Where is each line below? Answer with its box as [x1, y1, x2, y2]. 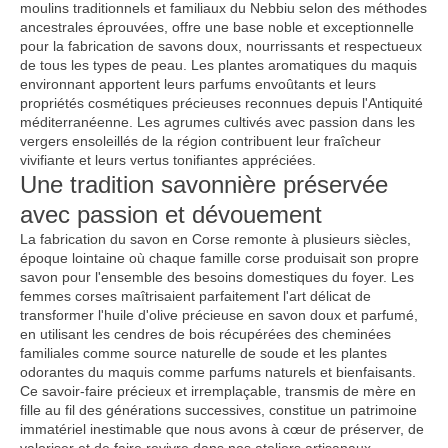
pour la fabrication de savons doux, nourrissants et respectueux [20, 37, 422, 54]
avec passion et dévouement [20, 200, 322, 228]
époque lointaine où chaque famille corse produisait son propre [20, 249, 419, 266]
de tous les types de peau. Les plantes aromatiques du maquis [20, 56, 417, 73]
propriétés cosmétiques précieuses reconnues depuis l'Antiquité [20, 94, 423, 111]
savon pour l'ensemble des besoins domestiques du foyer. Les [20, 268, 414, 285]
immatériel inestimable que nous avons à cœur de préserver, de [20, 420, 424, 437]
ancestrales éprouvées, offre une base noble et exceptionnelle [20, 18, 414, 35]
